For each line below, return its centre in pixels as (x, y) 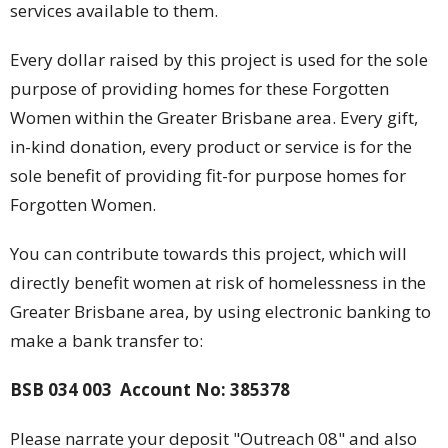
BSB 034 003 (61, 390)
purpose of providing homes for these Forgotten (199, 89)
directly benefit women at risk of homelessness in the (218, 283)
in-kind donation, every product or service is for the (211, 147)
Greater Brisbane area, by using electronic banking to (220, 312)
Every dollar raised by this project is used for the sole (219, 60)
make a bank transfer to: (106, 341)
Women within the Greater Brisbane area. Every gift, (214, 118)
